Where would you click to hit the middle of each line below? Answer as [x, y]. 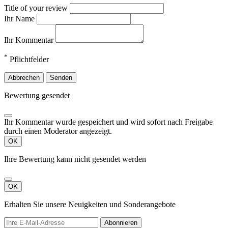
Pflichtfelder [28, 60]
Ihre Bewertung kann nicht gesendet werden [75, 159]
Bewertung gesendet [37, 96]
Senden [61, 78]
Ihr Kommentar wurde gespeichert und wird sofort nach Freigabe [108, 122]
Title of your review [37, 8]
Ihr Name [20, 18]
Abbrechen [24, 78]
